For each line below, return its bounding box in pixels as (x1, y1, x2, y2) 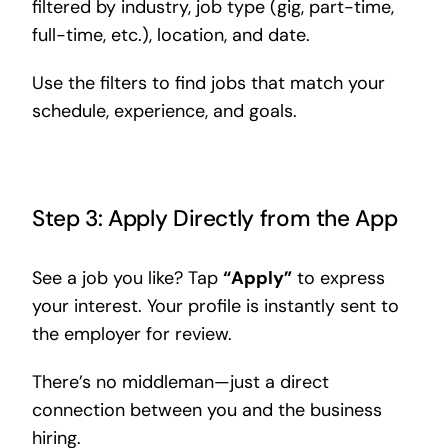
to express (291, 266, 385, 291)
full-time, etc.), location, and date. (31, 22, 310, 47)
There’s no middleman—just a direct (31, 370, 329, 395)
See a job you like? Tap (31, 266, 223, 291)
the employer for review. (31, 322, 232, 347)
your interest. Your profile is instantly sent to (31, 294, 399, 319)
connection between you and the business (31, 398, 382, 423)
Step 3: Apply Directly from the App (31, 204, 398, 234)
